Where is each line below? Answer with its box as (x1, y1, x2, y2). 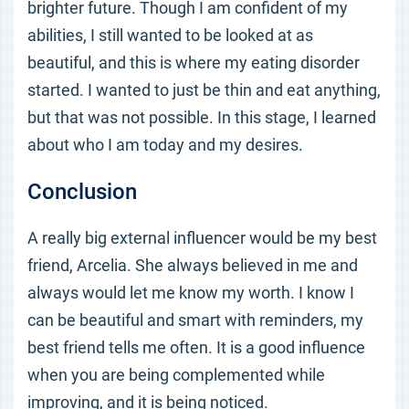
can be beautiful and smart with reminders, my (27, 310, 363, 330)
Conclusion (27, 179, 137, 204)
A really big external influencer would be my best (27, 228, 377, 247)
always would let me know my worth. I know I (27, 283, 354, 302)
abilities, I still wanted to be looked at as (27, 26, 313, 45)
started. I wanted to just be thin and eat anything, (27, 80, 381, 100)
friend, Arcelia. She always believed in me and (27, 256, 358, 275)
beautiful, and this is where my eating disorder (27, 53, 360, 72)
